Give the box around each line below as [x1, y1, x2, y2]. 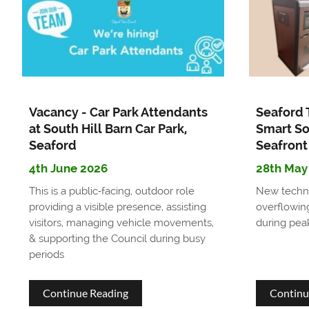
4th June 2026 [28, 161, 108, 175]
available [127, 63, 170, 77]
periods [28, 248, 64, 261]
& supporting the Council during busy [28, 232, 206, 245]
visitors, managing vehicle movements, [28, 216, 214, 229]
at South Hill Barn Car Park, [28, 121, 187, 136]
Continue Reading [42, 286, 128, 299]
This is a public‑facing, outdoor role [28, 184, 195, 197]
